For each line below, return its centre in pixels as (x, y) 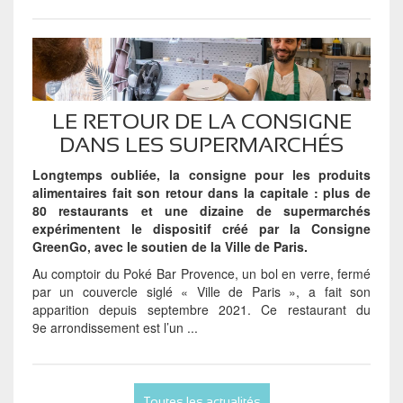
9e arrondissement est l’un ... (115, 327)
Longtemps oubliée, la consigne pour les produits (201, 174)
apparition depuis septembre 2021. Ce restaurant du (201, 309)
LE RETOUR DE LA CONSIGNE (201, 121)
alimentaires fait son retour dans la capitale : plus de (201, 192)
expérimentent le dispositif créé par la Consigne (201, 228)
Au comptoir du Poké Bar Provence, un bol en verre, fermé (201, 273)
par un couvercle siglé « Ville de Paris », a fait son (201, 291)
